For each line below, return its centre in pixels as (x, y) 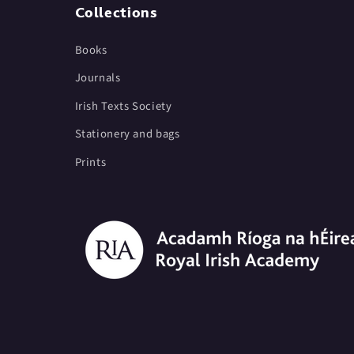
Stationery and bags (127, 134)
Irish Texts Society (123, 107)
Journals (98, 78)
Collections (116, 13)
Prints (90, 163)
